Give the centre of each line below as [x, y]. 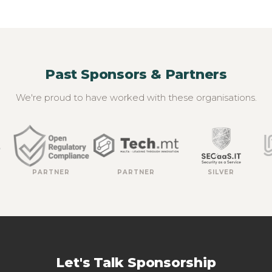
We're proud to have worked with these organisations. [136, 97]
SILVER [221, 172]
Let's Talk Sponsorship [136, 262]
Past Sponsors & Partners [136, 74]
